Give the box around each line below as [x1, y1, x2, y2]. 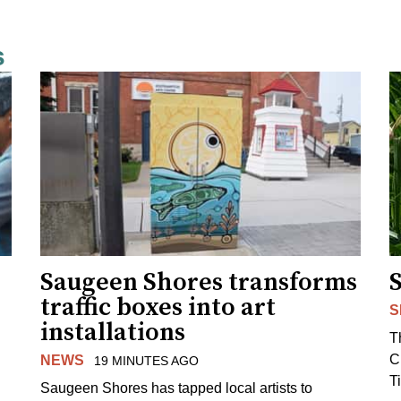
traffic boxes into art [40, 292, 277, 324]
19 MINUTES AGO [93, 354, 199, 369]
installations [40, 317, 186, 349]
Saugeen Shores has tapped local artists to [40, 380, 313, 396]
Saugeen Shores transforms [40, 267, 358, 299]
